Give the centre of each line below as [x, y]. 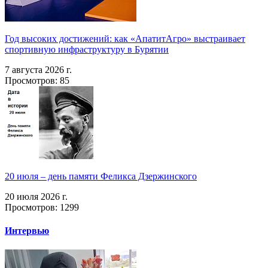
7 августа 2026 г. [38, 70]
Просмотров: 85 [37, 81]
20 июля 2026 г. [36, 197]
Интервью [27, 231]
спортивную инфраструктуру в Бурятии [87, 50]
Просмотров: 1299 [42, 208]
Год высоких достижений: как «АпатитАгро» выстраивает [125, 39]
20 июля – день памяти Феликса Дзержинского [101, 176]
